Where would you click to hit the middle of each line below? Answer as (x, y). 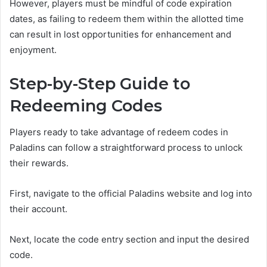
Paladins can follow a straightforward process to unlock (126, 148)
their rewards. (39, 163)
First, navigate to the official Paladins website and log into (131, 193)
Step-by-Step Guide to (100, 83)
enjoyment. (33, 49)
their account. (38, 209)
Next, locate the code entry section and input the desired (129, 239)
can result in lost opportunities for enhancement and (120, 34)
